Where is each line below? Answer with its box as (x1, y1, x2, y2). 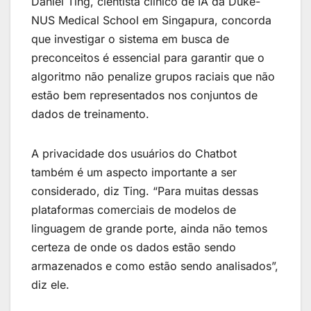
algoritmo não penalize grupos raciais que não (31, 69, 275, 84)
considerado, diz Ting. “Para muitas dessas (31, 184, 258, 199)
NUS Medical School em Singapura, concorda (31, 13, 271, 28)
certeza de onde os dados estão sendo (31, 240, 236, 255)
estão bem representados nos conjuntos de (31, 88, 258, 103)
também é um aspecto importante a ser (31, 165, 237, 180)
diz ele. (31, 278, 69, 292)
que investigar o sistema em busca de (31, 32, 229, 47)
